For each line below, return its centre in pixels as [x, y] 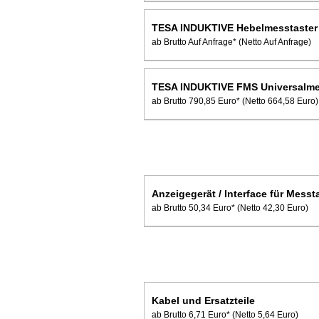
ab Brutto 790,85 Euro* [196, 101]
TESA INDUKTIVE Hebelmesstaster [235, 27]
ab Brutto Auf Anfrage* [194, 42]
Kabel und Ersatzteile [203, 300]
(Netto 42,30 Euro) [273, 208]
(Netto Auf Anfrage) [275, 42]
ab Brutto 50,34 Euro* [193, 208]
